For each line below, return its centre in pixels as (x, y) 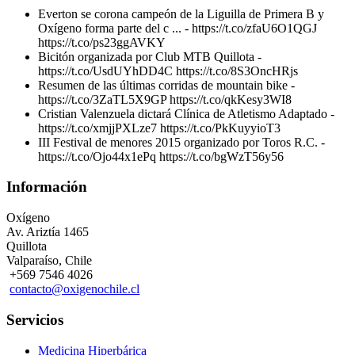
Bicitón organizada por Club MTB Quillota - (150, 56)
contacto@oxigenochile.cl (75, 289)
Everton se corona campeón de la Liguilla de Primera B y (181, 13)
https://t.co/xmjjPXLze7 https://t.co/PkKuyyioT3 (159, 128)
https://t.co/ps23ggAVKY (102, 42)
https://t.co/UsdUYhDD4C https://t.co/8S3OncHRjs (168, 71)
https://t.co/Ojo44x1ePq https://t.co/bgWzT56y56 (161, 156)
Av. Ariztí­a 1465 (48, 232)
